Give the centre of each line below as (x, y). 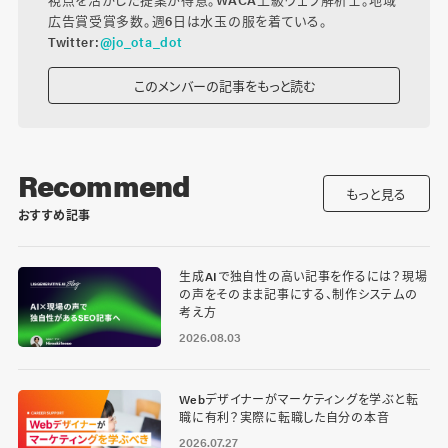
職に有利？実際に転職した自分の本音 (284, 416)
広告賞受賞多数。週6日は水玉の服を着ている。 (187, 20)
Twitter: (73, 41)
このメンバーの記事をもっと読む (224, 85)
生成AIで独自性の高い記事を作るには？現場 (303, 275)
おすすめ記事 (54, 214)
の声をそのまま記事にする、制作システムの (298, 293)
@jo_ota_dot (141, 41)
